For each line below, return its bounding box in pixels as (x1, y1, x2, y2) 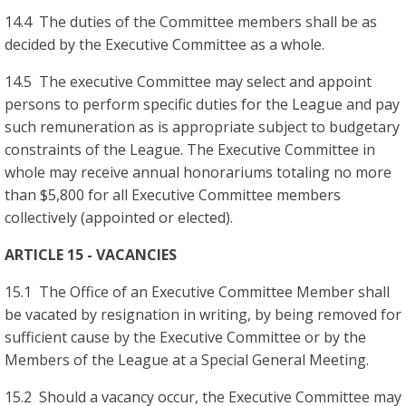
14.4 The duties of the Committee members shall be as (5, 11, 377, 32)
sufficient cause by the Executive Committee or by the (5, 326, 366, 347)
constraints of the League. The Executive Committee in (5, 139, 375, 159)
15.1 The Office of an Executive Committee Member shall (5, 281, 390, 302)
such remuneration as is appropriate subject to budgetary (5, 116, 400, 137)
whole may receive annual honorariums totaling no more (5, 161, 391, 182)
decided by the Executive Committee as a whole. (5, 34, 324, 54)
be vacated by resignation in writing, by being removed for (5, 304, 401, 324)
